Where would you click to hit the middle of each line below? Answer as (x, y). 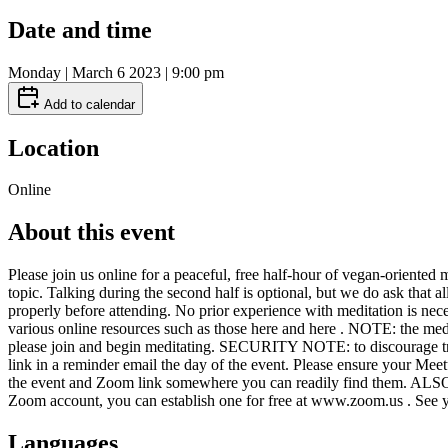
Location (53, 147)
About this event (91, 232)
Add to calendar (87, 104)
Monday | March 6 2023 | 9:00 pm (116, 72)
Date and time (80, 29)
